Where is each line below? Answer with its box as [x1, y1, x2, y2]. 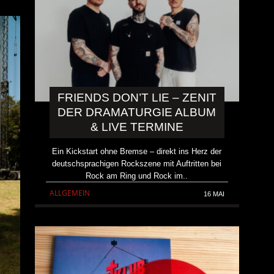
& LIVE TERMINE [90, 120, 183, 134]
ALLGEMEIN [50, 188, 91, 199]
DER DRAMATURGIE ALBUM [57, 106, 217, 119]
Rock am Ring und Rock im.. [86, 171, 188, 181]
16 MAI [203, 190, 224, 198]
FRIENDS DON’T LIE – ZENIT [57, 91, 217, 105]
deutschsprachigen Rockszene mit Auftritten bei [52, 159, 222, 169]
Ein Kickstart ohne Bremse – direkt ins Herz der [52, 147, 222, 157]
